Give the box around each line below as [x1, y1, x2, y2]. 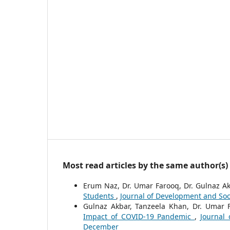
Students [83, 190, 116, 201]
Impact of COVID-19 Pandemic [83, 211, 195, 221]
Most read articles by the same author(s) [63, 159, 228, 171]
